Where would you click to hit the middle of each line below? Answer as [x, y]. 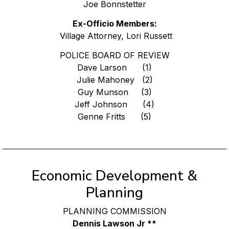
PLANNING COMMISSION [114, 211]
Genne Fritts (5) [114, 116]
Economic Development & [114, 176]
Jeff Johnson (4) [114, 104]
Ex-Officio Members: [114, 23]
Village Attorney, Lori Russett [114, 36]
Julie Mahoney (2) [114, 79]
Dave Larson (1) [114, 67]
